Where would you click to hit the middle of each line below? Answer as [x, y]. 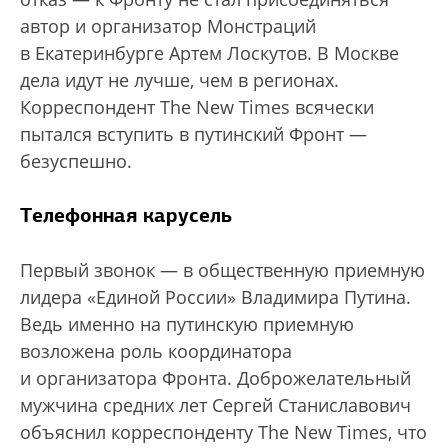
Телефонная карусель [126, 215]
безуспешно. [76, 161]
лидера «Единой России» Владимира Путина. [215, 297]
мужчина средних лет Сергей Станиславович [215, 405]
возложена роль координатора [156, 351]
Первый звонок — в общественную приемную [222, 270]
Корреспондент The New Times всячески [197, 107]
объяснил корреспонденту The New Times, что [223, 432]
